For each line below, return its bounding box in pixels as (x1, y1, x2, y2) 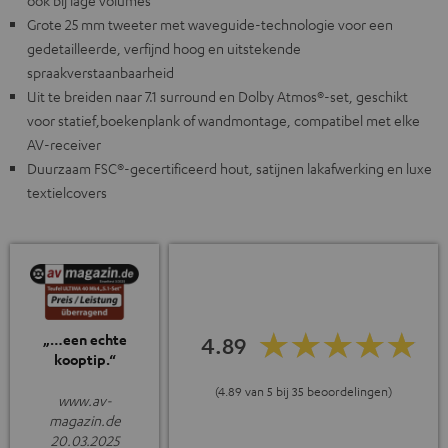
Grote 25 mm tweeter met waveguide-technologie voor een (27, 15, 393, 34)
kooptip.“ (53, 350, 116, 370)
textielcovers (27, 183, 107, 202)
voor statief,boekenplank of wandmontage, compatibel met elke (27, 111, 420, 130)
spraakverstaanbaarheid (27, 63, 174, 82)
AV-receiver (27, 135, 101, 154)
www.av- (57, 391, 112, 410)
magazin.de (48, 411, 121, 430)
